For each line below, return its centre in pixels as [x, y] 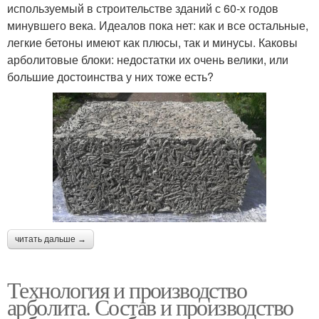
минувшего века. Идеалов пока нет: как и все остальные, [158, 25]
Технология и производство [127, 289]
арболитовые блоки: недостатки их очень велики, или [148, 59]
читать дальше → [51, 239]
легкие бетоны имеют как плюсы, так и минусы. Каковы [152, 42]
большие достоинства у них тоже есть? [110, 76]
